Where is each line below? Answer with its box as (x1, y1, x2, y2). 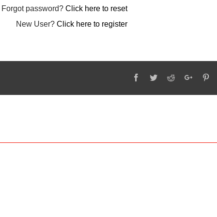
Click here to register (57, 20, 128, 28)
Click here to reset (65, 4, 128, 13)
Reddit (174, 73, 195, 81)
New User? (16, 20, 57, 28)
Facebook (139, 73, 170, 81)
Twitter (157, 73, 179, 81)
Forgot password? (1, 4, 66, 13)
